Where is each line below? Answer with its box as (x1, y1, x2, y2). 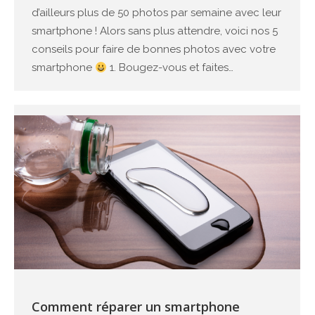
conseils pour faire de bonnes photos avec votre (32, 43, 276, 56)
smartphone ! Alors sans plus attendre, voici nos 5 (32, 25, 278, 38)
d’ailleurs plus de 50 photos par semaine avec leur (32, 6, 281, 20)
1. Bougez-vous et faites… (107, 61, 234, 75)
